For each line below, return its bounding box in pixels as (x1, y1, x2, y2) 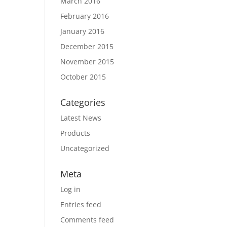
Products (60, 128, 91, 138)
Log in (60, 184, 81, 194)
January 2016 (60, 26, 105, 36)
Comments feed (60, 215, 115, 224)
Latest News (60, 113, 102, 123)
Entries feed (60, 200, 102, 209)
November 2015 (60, 57, 115, 66)
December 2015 (60, 42, 114, 51)
